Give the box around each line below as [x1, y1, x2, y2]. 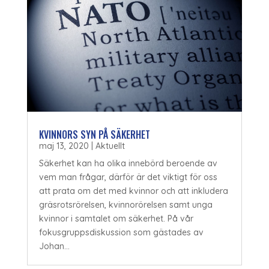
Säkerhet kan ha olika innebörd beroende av [38, 157, 217, 169]
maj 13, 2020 [38, 140, 89, 151]
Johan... [38, 240, 70, 252]
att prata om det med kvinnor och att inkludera [38, 185, 228, 196]
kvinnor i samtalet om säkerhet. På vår [38, 213, 193, 224]
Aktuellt [95, 140, 125, 151]
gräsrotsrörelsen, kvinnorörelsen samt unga [38, 199, 213, 210]
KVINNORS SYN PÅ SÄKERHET [38, 127, 150, 142]
